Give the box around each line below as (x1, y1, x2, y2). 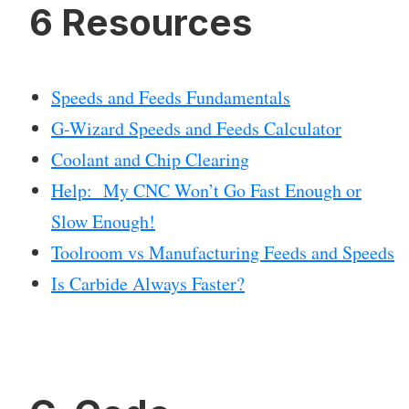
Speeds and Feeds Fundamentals (51, 85, 290, 110)
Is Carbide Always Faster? (51, 271, 245, 297)
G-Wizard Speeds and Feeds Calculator (51, 116, 341, 142)
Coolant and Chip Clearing (51, 147, 249, 173)
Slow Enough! (51, 209, 155, 235)
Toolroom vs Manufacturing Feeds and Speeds (51, 240, 394, 266)
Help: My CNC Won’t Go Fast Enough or (51, 178, 362, 204)
